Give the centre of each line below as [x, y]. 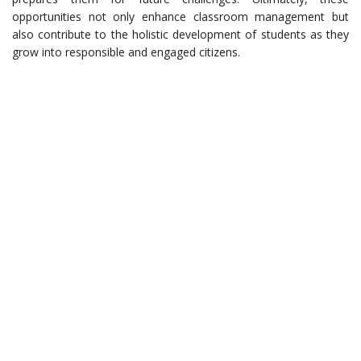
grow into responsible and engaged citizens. [126, 52]
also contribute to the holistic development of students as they [180, 35]
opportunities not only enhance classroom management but [180, 17]
